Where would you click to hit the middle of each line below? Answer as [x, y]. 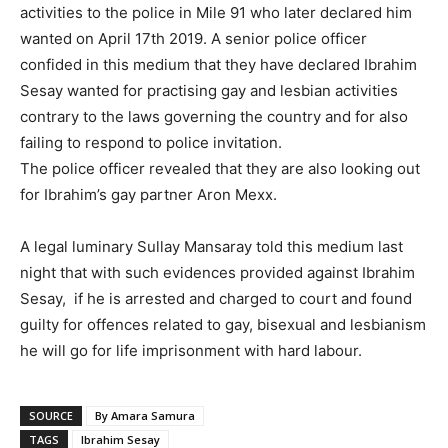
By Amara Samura [145, 416]
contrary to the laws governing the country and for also [214, 117]
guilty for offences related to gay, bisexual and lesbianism [223, 325]
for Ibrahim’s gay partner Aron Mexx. [148, 195]
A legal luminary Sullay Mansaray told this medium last [211, 247]
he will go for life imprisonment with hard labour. [191, 351]
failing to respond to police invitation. [151, 143]
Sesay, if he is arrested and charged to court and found [216, 299]
